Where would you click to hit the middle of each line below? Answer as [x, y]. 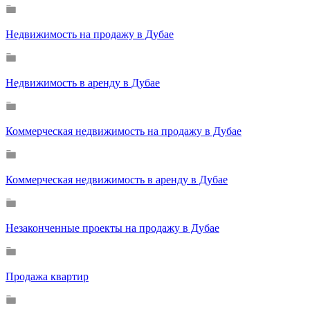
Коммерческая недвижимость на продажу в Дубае [124, 131]
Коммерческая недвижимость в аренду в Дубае [117, 179]
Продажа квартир [47, 276]
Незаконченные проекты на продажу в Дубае [112, 228]
